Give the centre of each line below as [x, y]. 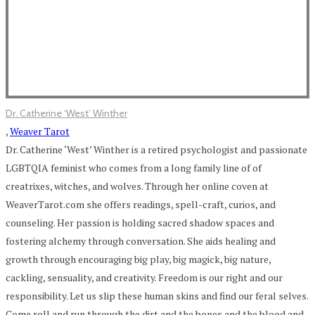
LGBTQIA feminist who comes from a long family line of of [134, 167]
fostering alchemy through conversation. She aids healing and [141, 240]
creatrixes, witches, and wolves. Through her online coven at [137, 186]
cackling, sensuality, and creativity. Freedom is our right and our [144, 277]
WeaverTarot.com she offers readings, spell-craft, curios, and [141, 204]
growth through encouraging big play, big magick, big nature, [138, 259]
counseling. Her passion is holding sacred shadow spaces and [140, 222]
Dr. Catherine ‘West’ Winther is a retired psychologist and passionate [156, 149]
